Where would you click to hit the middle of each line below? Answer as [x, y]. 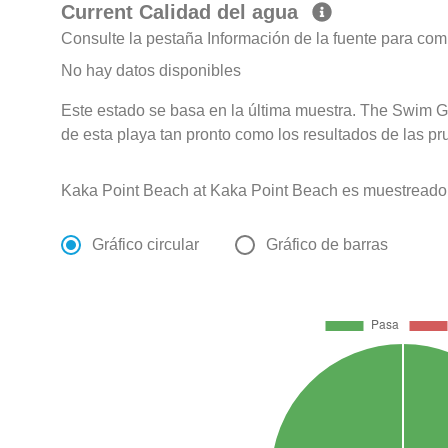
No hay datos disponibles [151, 71]
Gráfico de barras [327, 245]
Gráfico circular [146, 245]
